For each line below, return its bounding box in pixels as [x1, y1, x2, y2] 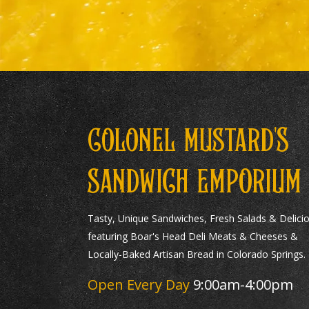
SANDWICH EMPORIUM [87, 166, 301, 201]
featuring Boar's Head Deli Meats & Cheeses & [87, 230, 298, 243]
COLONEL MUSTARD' [87, 126, 277, 159]
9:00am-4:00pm [192, 275, 293, 294]
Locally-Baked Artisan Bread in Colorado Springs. [87, 248, 306, 261]
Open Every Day [87, 275, 193, 294]
